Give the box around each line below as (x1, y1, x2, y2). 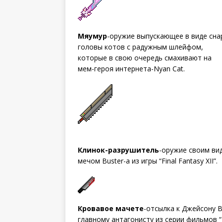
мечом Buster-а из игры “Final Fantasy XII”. (78, 156, 218, 166)
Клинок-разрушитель (78, 145, 159, 155)
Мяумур (78, 31, 107, 41)
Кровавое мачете (78, 203, 144, 213)
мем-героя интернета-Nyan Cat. (78, 63, 185, 73)
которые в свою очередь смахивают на (78, 53, 212, 62)
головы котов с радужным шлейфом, (78, 42, 203, 52)
